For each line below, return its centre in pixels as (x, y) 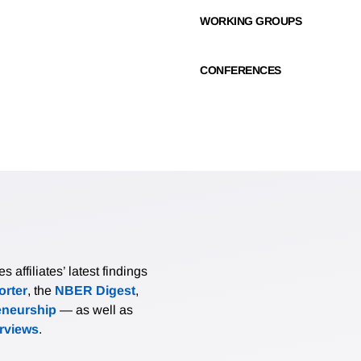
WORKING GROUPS (251, 21)
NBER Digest (95, 291)
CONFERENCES (241, 71)
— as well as (95, 310)
